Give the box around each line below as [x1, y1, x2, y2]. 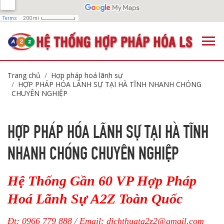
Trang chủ [7, 70, 40, 80]
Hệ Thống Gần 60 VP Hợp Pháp [7, 173, 196, 188]
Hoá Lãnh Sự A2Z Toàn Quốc [7, 191, 182, 206]
